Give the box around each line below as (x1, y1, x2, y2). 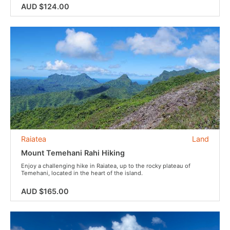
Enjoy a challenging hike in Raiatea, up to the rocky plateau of (21, 162, 190, 169)
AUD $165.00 (21, 187, 69, 196)
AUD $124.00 (21, 2, 69, 11)
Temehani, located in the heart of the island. (21, 169, 143, 177)
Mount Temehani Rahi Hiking (21, 148, 125, 157)
